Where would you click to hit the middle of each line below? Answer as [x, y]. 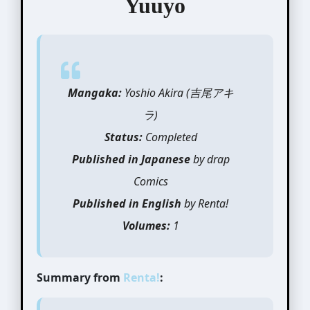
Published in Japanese [131, 159]
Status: [123, 137]
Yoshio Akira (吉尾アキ [177, 92]
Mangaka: [94, 92]
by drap [210, 159]
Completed [170, 137]
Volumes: [146, 225]
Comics [151, 181]
